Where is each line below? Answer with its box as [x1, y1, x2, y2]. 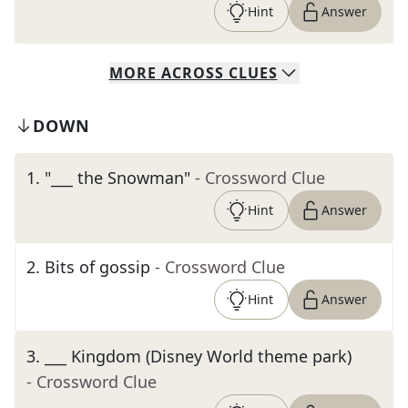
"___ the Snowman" [45, 167, 190, 189]
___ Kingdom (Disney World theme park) [45, 345, 352, 367]
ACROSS [160, 63, 224, 83]
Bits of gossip [45, 256, 150, 278]
